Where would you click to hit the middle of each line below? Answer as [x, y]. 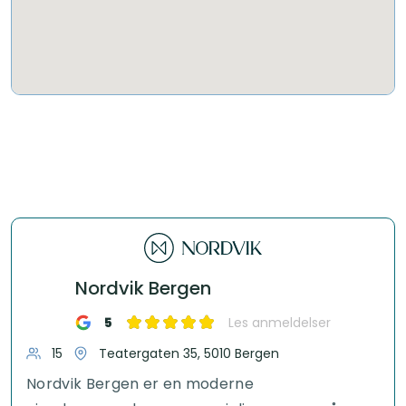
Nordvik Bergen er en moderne [140, 383]
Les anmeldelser [280, 322]
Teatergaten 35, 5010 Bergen [189, 353]
